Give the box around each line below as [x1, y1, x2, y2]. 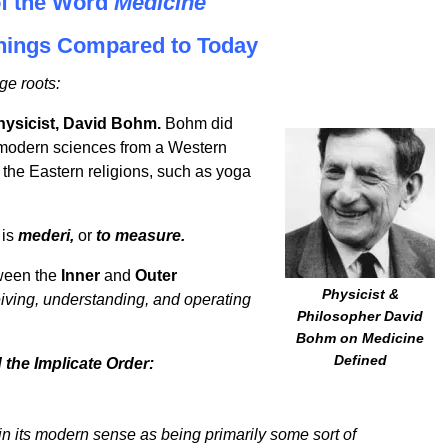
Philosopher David [297, 308, 423, 325]
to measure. [96, 227, 185, 245]
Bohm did [161, 115, 233, 133]
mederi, [18, 227, 74, 245]
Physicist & [321, 286, 399, 303]
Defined [333, 352, 387, 369]
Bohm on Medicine [296, 330, 424, 347]
